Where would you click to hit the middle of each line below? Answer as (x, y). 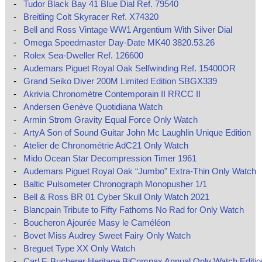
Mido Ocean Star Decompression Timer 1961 (110, 158)
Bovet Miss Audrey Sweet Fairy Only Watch (107, 236)
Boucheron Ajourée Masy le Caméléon (96, 223)
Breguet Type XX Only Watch (79, 249)
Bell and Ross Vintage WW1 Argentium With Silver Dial (127, 30)
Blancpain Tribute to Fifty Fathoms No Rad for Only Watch (133, 210)
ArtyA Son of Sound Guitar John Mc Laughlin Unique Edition (137, 133)
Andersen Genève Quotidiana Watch (93, 107)
